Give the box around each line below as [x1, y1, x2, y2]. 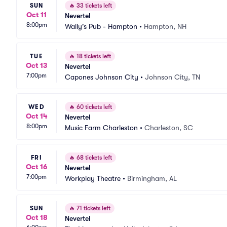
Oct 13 [26, 61, 47, 69]
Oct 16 [26, 162, 47, 171]
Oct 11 [26, 10, 47, 19]
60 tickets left [75, 103, 112, 110]
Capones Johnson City [65, 73, 138, 81]
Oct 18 [25, 213, 48, 221]
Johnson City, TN [145, 73, 200, 81]
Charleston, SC [144, 124, 193, 132]
